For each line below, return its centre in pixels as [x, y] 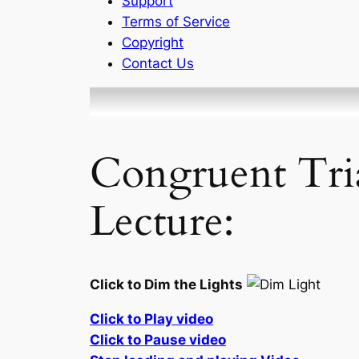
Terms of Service [176, 21]
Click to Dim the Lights [166, 284]
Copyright [153, 42]
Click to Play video [151, 319]
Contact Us [158, 63]
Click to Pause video [158, 339]
